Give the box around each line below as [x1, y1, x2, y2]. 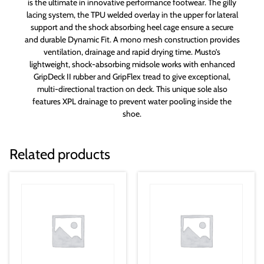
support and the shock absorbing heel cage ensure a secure [31, 21, 233, 32]
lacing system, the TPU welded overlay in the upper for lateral [26, 9, 238, 20]
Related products [9, 145, 110, 163]
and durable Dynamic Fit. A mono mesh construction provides [24, 34, 240, 45]
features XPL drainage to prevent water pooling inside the [32, 95, 232, 107]
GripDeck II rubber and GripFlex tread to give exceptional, [34, 71, 230, 82]
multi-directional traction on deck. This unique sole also [37, 83, 227, 94]
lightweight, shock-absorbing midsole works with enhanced [29, 58, 235, 70]
